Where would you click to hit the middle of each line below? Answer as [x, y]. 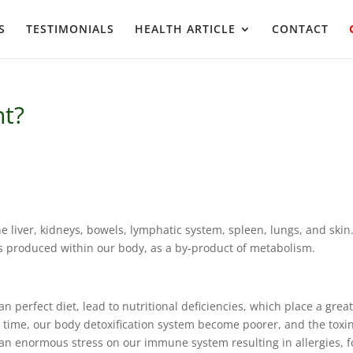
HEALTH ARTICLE [185, 29]
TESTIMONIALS [70, 29]
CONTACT [300, 29]
